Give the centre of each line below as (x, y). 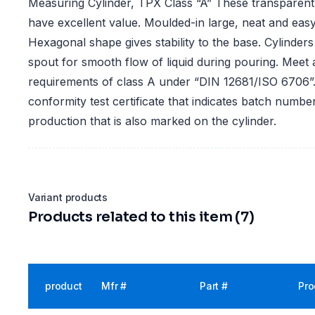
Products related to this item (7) (141, 217)
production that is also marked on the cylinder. (152, 121)
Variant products (68, 197)
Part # (214, 286)
